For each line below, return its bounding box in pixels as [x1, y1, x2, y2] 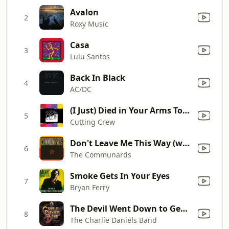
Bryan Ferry [70, 182, 109, 192]
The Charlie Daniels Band [70, 215, 157, 225]
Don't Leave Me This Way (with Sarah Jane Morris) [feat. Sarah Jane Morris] [182, 137, 190, 149]
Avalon [70, 6, 99, 18]
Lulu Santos [70, 51, 110, 61]
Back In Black [70, 72, 125, 83]
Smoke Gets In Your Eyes [70, 170, 170, 181]
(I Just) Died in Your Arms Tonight [182, 104, 190, 116]
